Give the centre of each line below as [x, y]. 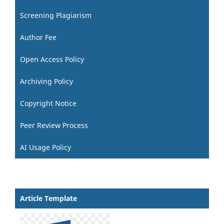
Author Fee [38, 37]
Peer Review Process [54, 125]
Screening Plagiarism [56, 15]
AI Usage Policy [45, 147]
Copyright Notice [48, 103]
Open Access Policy [52, 59]
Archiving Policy [46, 81]
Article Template [48, 198]
